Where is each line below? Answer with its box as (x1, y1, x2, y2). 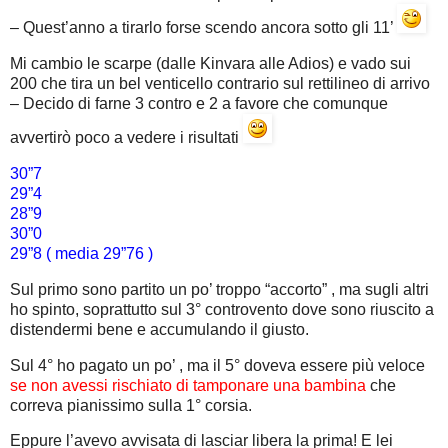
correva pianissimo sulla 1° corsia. (10, 396, 252, 414)
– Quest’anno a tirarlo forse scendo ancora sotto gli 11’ (10, 19, 397, 37)
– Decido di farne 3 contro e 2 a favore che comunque (10, 95, 388, 113)
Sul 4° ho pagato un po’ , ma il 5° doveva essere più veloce (10, 356, 425, 374)
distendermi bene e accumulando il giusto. (10, 320, 309, 338)
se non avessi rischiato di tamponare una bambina (10, 376, 366, 394)
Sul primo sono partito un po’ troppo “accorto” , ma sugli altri (10, 280, 429, 298)
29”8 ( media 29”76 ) (10, 244, 153, 262)
